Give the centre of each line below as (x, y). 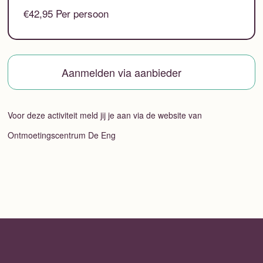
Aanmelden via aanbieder (121, 73)
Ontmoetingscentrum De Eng (61, 135)
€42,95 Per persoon (66, 14)
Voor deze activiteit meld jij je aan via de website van (104, 115)
